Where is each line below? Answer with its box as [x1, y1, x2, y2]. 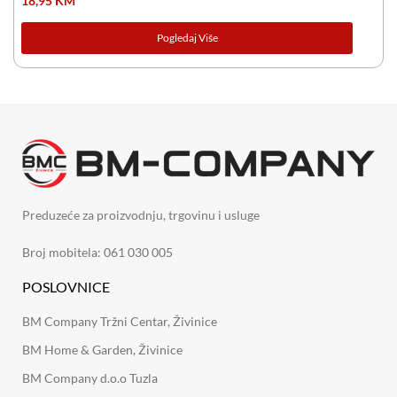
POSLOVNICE [22, 278, 110, 296]
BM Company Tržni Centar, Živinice [22, 314, 217, 330]
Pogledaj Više [156, 30, 218, 44]
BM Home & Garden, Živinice [22, 342, 183, 358]
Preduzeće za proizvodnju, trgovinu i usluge [22, 207, 260, 223]
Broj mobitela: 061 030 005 [22, 245, 173, 261]
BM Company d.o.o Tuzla [22, 370, 158, 386]
